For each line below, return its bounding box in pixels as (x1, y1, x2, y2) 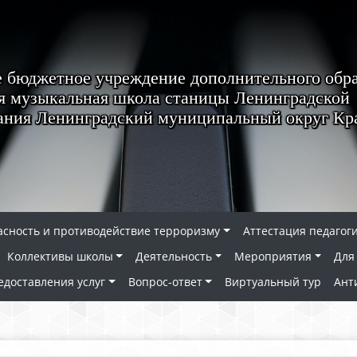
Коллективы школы (6, 249, 113, 264)
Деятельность (135, 249, 212, 264)
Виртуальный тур (224, 274, 321, 289)
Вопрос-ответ (127, 274, 202, 289)
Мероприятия (234, 249, 312, 264)
